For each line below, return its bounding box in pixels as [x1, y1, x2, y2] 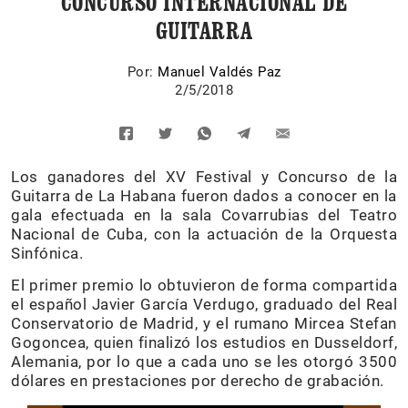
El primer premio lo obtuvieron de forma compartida [11, 275, 397, 294]
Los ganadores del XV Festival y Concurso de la [11, 167, 397, 186]
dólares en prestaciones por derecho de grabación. [11, 371, 384, 390]
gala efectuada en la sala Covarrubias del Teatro [11, 205, 397, 224]
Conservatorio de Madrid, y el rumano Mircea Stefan [11, 313, 397, 332]
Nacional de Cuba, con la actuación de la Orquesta [11, 224, 397, 243]
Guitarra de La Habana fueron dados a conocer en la [11, 186, 397, 205]
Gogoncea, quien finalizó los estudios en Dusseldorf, [11, 332, 397, 352]
